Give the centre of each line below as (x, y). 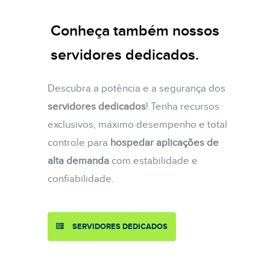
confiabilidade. (81, 179)
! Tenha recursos (183, 106)
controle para (79, 143)
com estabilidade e (153, 161)
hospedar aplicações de (165, 143)
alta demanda (78, 161)
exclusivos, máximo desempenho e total (137, 124)
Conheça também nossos (135, 31)
